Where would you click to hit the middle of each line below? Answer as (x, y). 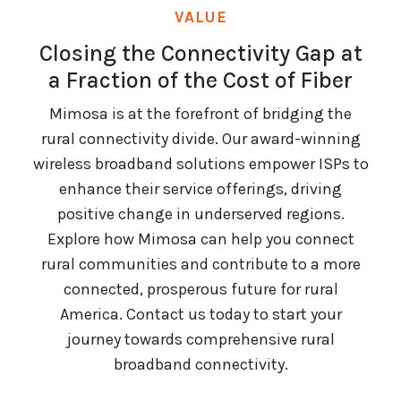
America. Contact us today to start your (200, 315)
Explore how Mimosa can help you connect (200, 239)
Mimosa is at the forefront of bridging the (200, 114)
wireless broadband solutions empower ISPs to (200, 164)
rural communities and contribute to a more (200, 264)
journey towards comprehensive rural (200, 340)
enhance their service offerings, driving (200, 189)
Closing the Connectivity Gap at (200, 54)
